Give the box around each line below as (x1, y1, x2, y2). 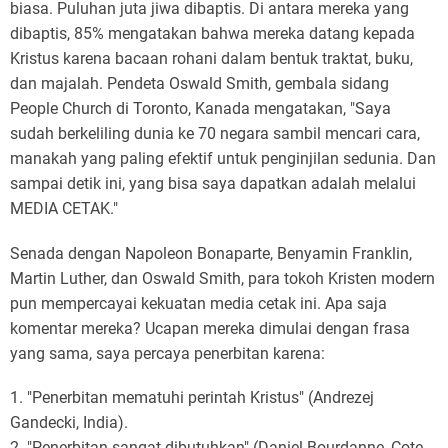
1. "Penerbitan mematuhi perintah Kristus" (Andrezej (10, 387, 374, 407)
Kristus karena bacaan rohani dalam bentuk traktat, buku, (10, 49, 413, 69)
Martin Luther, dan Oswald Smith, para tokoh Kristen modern (10, 268, 435, 288)
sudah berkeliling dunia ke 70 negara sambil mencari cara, (10, 124, 420, 144)
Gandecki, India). (10, 412, 128, 432)
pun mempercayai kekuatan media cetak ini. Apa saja (10, 293, 387, 313)
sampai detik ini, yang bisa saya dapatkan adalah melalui (10, 174, 416, 194)
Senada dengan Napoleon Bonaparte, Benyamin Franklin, (10, 243, 412, 263)
